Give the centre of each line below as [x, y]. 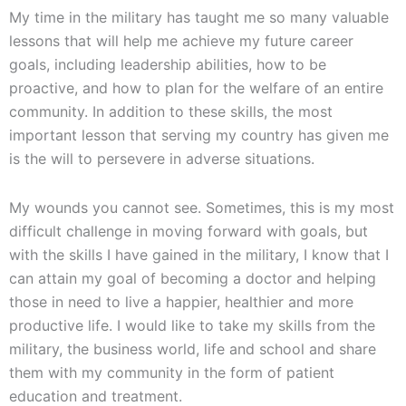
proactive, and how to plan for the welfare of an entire [196, 88]
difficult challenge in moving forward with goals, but [188, 232]
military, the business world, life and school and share [193, 349]
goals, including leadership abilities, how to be [168, 65]
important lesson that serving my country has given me [199, 135]
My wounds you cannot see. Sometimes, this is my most [202, 208]
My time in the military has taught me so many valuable [199, 18]
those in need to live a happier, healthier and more [181, 302]
